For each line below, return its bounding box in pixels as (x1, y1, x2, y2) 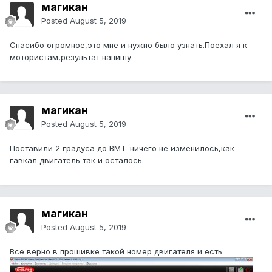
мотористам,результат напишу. (10, 52, 133, 63)
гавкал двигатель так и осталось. (10, 155, 144, 166)
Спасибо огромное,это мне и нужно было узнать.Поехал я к (10, 40, 247, 50)
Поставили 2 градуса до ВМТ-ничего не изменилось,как (10, 143, 234, 154)
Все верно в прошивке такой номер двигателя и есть (10, 246, 222, 257)
